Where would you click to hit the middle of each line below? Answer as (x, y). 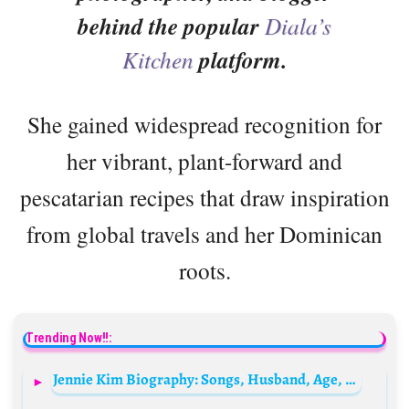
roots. (204, 271)
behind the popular (171, 26)
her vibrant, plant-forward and (204, 161)
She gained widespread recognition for (204, 125)
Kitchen (158, 60)
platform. (240, 60)
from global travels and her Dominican (204, 234)
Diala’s (298, 26)
